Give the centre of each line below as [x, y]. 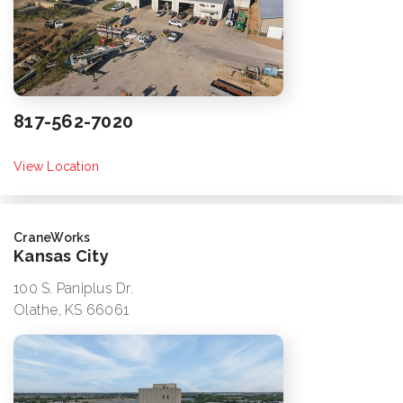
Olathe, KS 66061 [72, 310]
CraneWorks [52, 238]
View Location [57, 167]
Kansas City [61, 256]
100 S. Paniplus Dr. [73, 289]
